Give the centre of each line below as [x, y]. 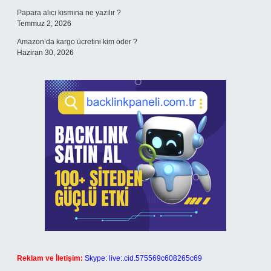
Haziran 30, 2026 [45, 53]
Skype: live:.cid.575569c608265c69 [143, 258]
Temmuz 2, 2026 [44, 24]
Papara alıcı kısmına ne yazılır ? [69, 13]
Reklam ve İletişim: [50, 258]
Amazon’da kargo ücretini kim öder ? [77, 42]
